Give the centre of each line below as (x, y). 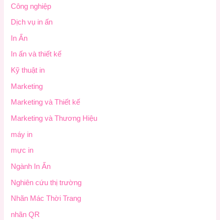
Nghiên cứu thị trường (46, 182)
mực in (22, 151)
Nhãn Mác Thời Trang (46, 199)
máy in (22, 134)
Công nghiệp (31, 6)
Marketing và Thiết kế (46, 102)
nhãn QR (26, 214)
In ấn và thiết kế (36, 54)
